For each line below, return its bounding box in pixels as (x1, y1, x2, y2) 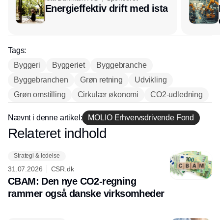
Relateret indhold (8, 125, 107, 141)
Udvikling (135, 75, 167, 84)
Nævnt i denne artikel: (8, 113, 82, 122)
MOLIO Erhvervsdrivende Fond (88, 113, 194, 122)
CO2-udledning (150, 90, 203, 99)
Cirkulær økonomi (77, 90, 139, 99)
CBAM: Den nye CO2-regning (8, 175, 136, 187)
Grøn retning (80, 75, 123, 84)
